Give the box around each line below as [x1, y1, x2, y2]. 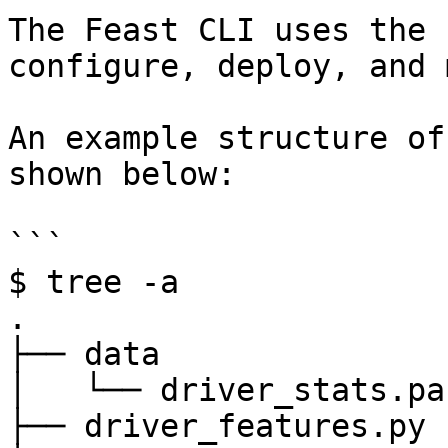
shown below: [8, 156, 236, 192]
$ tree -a [8, 264, 179, 300]
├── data [8, 336, 160, 372]
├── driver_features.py [8, 408, 426, 444]
